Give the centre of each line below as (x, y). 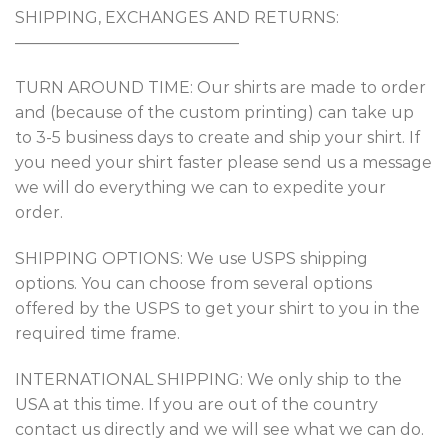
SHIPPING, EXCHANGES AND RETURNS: (177, 17)
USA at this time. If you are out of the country (196, 405)
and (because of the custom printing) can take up (214, 113)
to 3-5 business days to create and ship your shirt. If (217, 138)
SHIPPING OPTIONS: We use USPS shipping (191, 259)
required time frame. (97, 334)
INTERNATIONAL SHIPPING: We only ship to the (208, 380)
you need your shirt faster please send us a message (223, 163)
